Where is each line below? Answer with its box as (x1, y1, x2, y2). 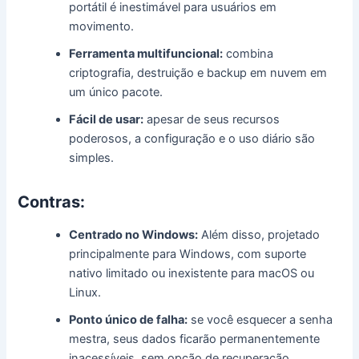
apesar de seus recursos (143, 111, 280, 127)
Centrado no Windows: (69, 227, 199, 242)
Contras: (18, 192, 86, 212)
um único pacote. (69, 84, 163, 99)
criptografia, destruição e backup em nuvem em (69, 65, 328, 80)
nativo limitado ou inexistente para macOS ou (69, 265, 315, 280)
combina (223, 46, 274, 61)
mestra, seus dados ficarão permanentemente (69, 331, 321, 346)
